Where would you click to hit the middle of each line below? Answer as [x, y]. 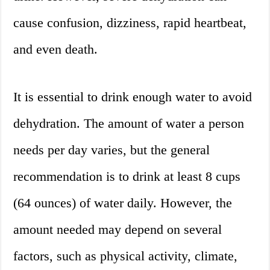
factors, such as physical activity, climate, [126, 256]
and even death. [56, 49]
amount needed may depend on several [118, 230]
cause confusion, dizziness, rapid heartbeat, [130, 23]
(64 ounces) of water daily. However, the [123, 203]
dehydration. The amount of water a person [129, 124]
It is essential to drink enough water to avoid [133, 97]
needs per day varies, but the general [112, 150]
